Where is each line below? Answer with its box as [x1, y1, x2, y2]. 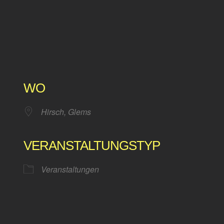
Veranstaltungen [41, 163, 99, 175]
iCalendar [102, 168, 137, 180]
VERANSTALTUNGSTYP [23, 138, 160, 153]
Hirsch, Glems [41, 106, 91, 118]
